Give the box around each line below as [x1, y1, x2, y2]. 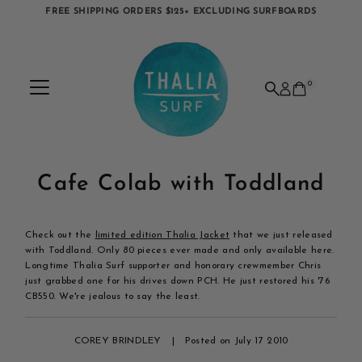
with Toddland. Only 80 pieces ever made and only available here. [25, 246, 335, 256]
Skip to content [15, 15, 87, 24]
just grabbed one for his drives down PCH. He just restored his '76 [25, 276, 330, 287]
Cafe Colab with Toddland [37, 174, 325, 196]
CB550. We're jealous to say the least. [25, 292, 200, 302]
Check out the [25, 230, 95, 241]
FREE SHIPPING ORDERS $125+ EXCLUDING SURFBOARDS [45, 7, 317, 16]
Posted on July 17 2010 [184, 336, 288, 347]
